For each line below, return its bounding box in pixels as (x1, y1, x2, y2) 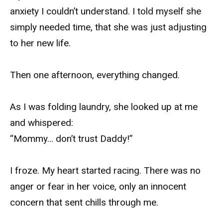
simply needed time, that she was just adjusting (10, 21, 207, 33)
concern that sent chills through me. (10, 197, 158, 209)
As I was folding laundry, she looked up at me (10, 101, 198, 113)
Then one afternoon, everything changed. (10, 69, 180, 81)
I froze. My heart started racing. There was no (10, 165, 201, 177)
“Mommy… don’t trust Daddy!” (10, 133, 133, 145)
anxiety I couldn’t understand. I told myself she (10, 5, 201, 17)
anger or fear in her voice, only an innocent (10, 181, 186, 193)
